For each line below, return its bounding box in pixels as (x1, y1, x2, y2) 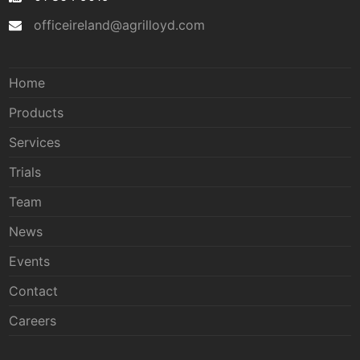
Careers (9, 313, 57, 329)
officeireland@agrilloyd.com (34, 17, 206, 33)
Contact (9, 283, 59, 299)
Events (9, 253, 51, 269)
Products (9, 104, 64, 121)
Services (9, 134, 61, 150)
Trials (9, 164, 42, 180)
